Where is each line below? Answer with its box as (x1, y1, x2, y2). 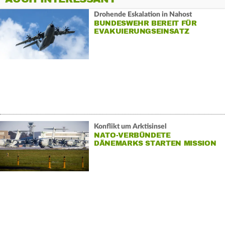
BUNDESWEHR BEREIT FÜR (93, 19, 197, 28)
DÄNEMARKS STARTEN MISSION (93, 139, 216, 148)
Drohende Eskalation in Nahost (93, 11, 192, 18)
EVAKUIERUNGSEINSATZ (93, 27, 189, 36)
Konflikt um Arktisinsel (93, 123, 167, 130)
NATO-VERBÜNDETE (93, 131, 171, 140)
